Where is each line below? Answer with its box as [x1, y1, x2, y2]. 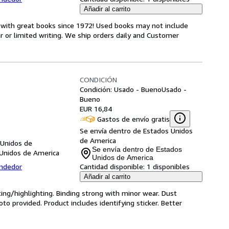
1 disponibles [147, 162, 190, 171]
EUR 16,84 [80, 104, 112, 113]
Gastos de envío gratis [97, 114, 170, 123]
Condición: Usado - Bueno [80, 85, 162, 94]
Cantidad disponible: [80, 162, 145, 171]
